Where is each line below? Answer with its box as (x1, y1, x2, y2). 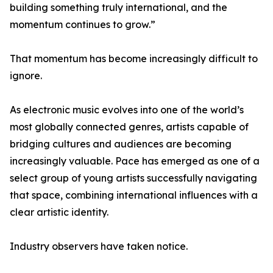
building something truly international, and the (10, 1, 227, 14)
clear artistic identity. (10, 206, 108, 219)
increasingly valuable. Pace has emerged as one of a (10, 155, 260, 168)
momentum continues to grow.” (10, 18, 155, 31)
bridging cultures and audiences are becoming (10, 138, 232, 151)
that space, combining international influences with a (10, 189, 258, 202)
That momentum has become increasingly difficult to (10, 52, 258, 65)
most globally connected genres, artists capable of (10, 121, 249, 133)
